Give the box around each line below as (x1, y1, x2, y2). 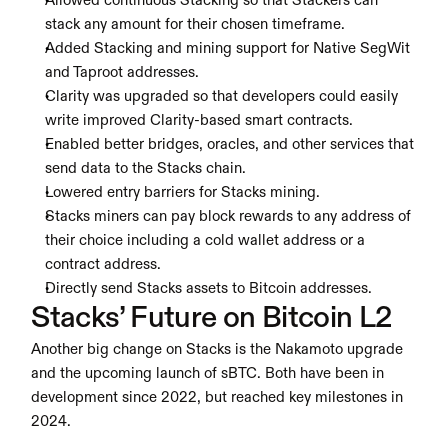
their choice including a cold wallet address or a (45, 233, 366, 248)
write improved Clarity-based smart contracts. (45, 113, 354, 128)
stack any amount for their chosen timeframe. (45, 17, 346, 32)
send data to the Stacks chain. (45, 161, 247, 176)
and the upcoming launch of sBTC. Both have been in (31, 366, 385, 381)
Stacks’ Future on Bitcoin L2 (31, 304, 392, 334)
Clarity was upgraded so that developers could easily (45, 89, 399, 104)
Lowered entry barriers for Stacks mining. (45, 185, 321, 200)
